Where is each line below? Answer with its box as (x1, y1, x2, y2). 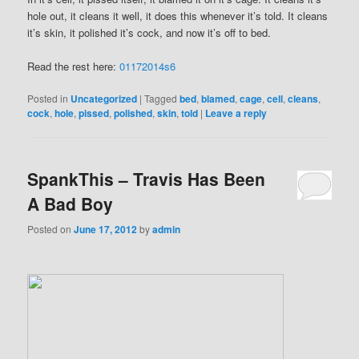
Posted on (27, 221, 75, 236)
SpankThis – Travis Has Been (27, 167, 266, 192)
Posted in (27, 91, 69, 106)
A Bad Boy (27, 192, 114, 216)
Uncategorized (71, 91, 138, 107)
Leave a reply (205, 106, 268, 121)
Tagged (144, 91, 178, 106)
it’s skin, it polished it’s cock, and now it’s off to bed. (27, 24, 272, 40)
